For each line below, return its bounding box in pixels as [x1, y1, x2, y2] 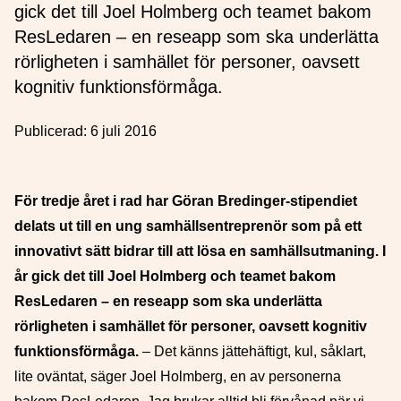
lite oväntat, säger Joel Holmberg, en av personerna [14, 369, 341, 384]
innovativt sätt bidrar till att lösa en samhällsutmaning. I [14, 243, 386, 259]
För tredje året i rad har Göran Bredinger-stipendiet [14, 193, 357, 209]
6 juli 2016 [90, 124, 157, 139]
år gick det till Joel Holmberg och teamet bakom [14, 269, 336, 284]
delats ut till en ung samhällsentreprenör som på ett [14, 218, 362, 234]
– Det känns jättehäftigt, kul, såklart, [139, 344, 366, 359]
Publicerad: [14, 124, 90, 139]
